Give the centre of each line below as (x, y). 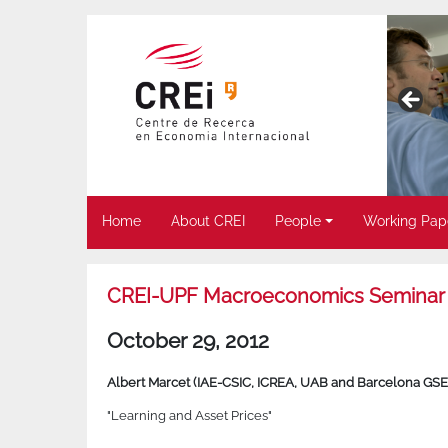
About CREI (208, 221)
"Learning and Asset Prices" (189, 416)
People (298, 221)
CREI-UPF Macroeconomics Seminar (276, 296)
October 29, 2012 (188, 341)
